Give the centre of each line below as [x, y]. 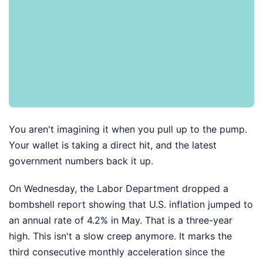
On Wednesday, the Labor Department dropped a [119, 189]
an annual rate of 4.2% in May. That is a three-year [121, 220]
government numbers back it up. [81, 161]
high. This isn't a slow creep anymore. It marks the [120, 236]
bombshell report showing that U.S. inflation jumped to [131, 205]
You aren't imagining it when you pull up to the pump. [128, 129]
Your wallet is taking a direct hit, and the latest [113, 145]
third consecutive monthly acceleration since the [117, 252]
